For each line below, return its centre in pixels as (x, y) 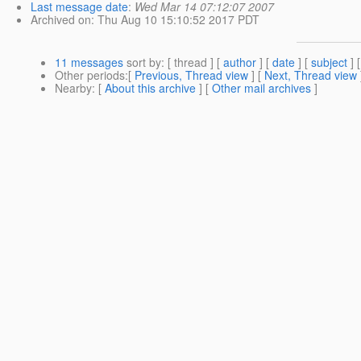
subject (329, 62)
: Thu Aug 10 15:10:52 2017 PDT (175, 19)
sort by (142, 62)
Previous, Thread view (191, 75)
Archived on (61, 19)
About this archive (150, 87)
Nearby (73, 87)
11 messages (89, 62)
